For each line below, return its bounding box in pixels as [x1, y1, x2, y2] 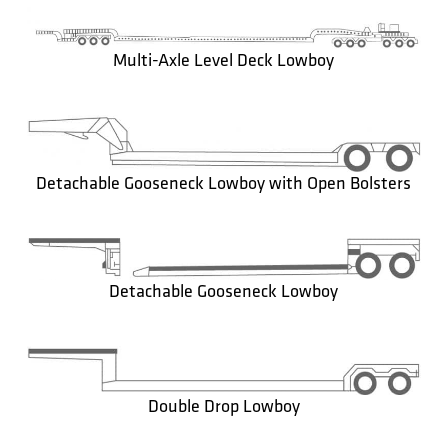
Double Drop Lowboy [147, 395, 300, 417]
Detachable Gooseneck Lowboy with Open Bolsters [36, 172, 412, 194]
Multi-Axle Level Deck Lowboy [113, 50, 335, 72]
